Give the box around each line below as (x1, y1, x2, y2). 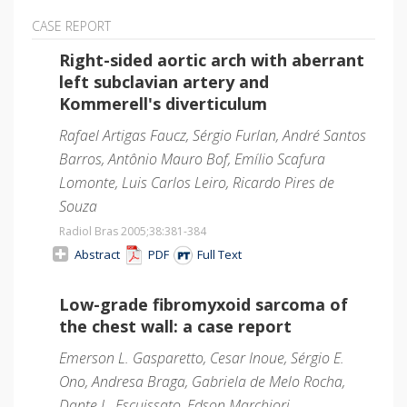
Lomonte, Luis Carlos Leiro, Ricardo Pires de (59, 172, 334, 193)
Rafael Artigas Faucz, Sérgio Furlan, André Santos (59, 124, 366, 145)
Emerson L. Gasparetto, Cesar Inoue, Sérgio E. (59, 347, 344, 368)
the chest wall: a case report (59, 314, 292, 337)
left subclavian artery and (59, 70, 269, 93)
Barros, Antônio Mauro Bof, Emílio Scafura (59, 148, 325, 169)
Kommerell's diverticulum (59, 92, 267, 114)
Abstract (74, 245, 123, 263)
